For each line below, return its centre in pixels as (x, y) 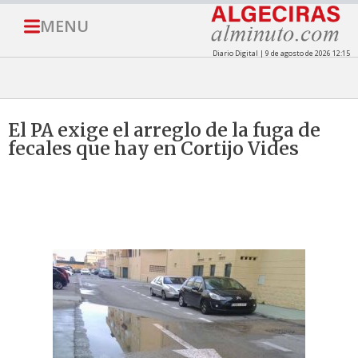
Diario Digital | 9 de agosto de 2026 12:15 (281, 54)
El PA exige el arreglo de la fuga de (164, 130)
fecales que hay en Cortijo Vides (153, 149)
